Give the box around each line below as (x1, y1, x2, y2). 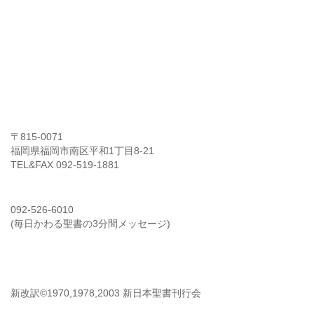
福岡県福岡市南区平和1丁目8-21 (11, 145, 154, 157)
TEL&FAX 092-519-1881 (11, 159, 119, 171)
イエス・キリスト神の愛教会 (11, 114, 175, 129)
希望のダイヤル (11, 187, 99, 202)
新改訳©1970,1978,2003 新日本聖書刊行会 (11, 287, 201, 299)
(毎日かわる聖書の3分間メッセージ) (11, 218, 170, 230)
